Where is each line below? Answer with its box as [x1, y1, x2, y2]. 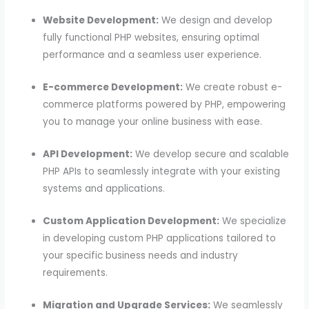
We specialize [219, 214, 287, 228]
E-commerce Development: [43, 81, 183, 94]
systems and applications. [43, 181, 166, 195]
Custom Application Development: [43, 214, 220, 228]
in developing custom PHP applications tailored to [43, 231, 277, 245]
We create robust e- [183, 81, 283, 94]
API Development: [43, 147, 133, 161]
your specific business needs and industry [43, 248, 239, 262]
